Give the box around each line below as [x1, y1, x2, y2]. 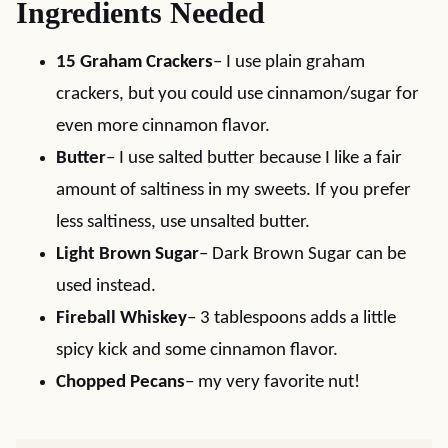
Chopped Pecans [56, 373, 185, 392]
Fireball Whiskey [56, 309, 187, 328]
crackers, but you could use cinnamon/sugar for [56, 85, 419, 104]
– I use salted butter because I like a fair [106, 149, 402, 168]
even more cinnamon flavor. [56, 117, 270, 136]
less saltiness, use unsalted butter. [56, 213, 310, 232]
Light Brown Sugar [56, 245, 199, 264]
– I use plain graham [213, 53, 365, 72]
